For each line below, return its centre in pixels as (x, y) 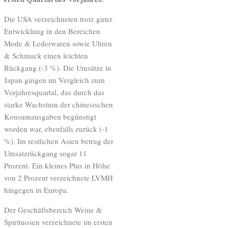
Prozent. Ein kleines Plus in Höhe (57, 165)
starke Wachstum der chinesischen (59, 104)
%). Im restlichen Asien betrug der (59, 141)
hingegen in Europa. (36, 190)
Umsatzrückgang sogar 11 (46, 153)
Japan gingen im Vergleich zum (54, 80)
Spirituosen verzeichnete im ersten (58, 222)
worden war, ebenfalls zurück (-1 (56, 129)
